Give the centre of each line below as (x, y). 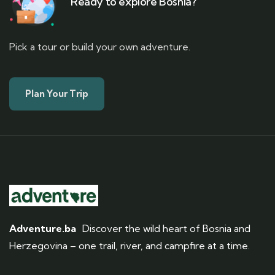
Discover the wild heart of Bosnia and (163, 228)
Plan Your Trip (57, 93)
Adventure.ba (43, 228)
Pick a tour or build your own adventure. (100, 46)
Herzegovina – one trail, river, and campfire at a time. (130, 245)
